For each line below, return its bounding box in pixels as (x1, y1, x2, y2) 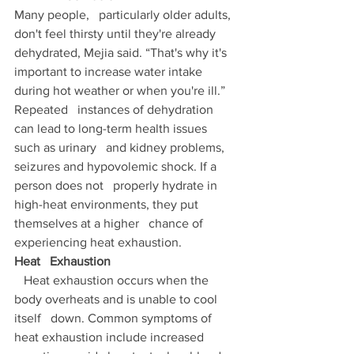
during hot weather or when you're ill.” (14, 84, 228, 98)
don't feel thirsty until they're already (14, 27, 225, 41)
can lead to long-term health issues (14, 122, 210, 136)
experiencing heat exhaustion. (14, 235, 185, 250)
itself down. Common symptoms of (14, 311, 215, 326)
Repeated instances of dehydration (14, 103, 217, 117)
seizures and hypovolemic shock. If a (14, 160, 220, 174)
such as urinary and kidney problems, (14, 141, 228, 155)
